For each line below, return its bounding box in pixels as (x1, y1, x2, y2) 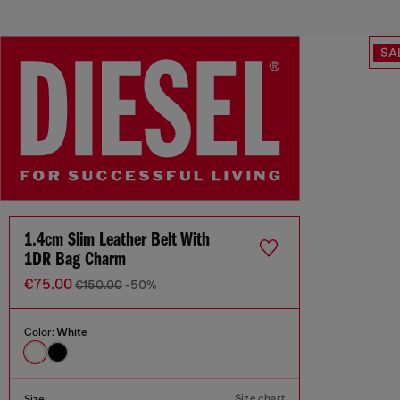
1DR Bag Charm (24, 250, 126, 271)
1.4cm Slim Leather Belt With (24, 230, 210, 252)
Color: (24, 326, 56, 339)
